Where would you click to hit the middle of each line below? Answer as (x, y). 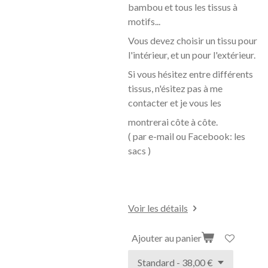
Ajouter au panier (167, 237)
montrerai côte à (162, 122)
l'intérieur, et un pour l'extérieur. (192, 55)
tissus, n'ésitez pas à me (175, 88)
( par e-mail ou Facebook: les (187, 136)
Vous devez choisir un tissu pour (193, 40)
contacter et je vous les (175, 103)
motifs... (144, 21)
